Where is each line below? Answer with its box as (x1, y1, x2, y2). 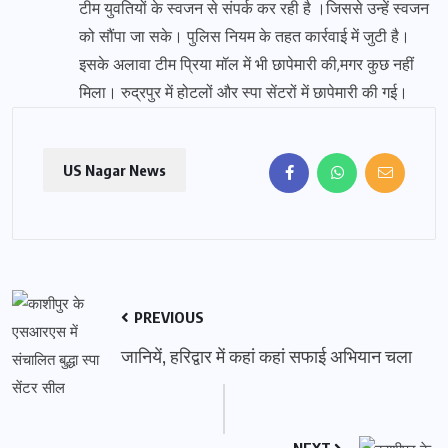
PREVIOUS (131, 307, 204, 326)
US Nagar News (63, 160, 166, 179)
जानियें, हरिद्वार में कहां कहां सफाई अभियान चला (121, 343, 412, 367)
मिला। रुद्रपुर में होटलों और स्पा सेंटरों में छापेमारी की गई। (79, 81, 408, 103)
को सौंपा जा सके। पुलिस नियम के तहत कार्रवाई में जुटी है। (79, 25, 410, 47)
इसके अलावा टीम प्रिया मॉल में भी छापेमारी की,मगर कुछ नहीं (79, 53, 414, 75)
